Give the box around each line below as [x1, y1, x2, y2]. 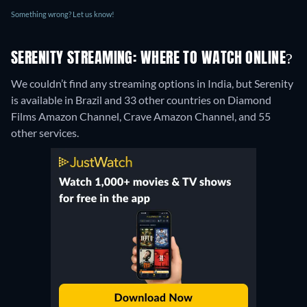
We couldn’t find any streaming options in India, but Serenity [11, 77, 293, 90]
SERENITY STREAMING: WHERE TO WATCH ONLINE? [11, 51, 293, 67]
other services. [11, 126, 79, 140]
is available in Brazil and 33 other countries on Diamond [11, 93, 271, 107]
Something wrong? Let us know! [11, 10, 114, 19]
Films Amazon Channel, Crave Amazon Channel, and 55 [11, 110, 271, 123]
